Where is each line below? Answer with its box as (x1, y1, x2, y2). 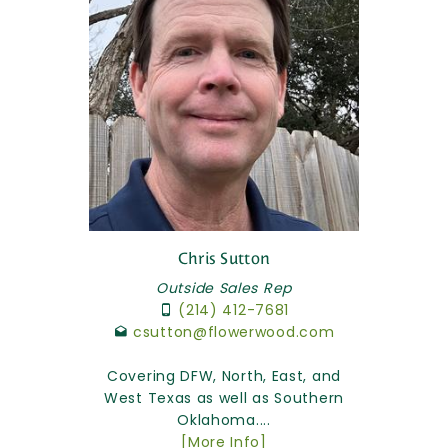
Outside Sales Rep (156, 278, 292, 299)
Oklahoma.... (177, 410, 271, 431)
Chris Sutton (177, 249, 271, 269)
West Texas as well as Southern (104, 388, 344, 409)
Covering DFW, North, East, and (107, 366, 341, 387)
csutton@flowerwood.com (133, 322, 335, 343)
